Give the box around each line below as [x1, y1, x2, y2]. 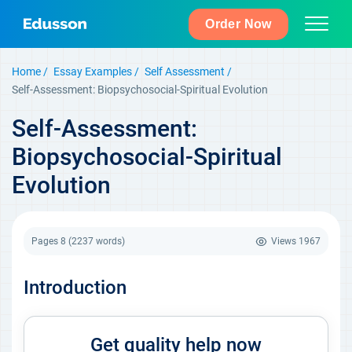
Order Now [205, 17, 272, 31]
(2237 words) [68, 236, 125, 247]
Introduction [24, 277, 126, 299]
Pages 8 [31, 236, 68, 247]
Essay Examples [53, 65, 132, 78]
